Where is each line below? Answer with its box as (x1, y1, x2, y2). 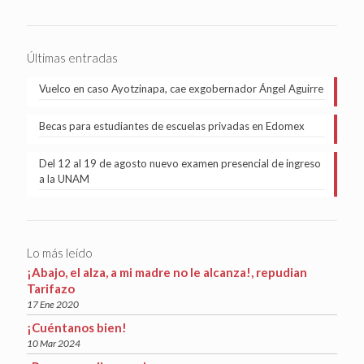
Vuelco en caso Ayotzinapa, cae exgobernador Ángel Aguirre (39, 81, 323, 95)
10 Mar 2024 (27, 336, 80, 349)
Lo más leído (27, 245, 93, 260)
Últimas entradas (27, 50, 118, 65)
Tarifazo (27, 280, 75, 296)
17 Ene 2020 (27, 297, 79, 310)
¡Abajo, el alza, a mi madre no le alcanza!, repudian (27, 264, 307, 279)
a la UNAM (39, 171, 89, 185)
